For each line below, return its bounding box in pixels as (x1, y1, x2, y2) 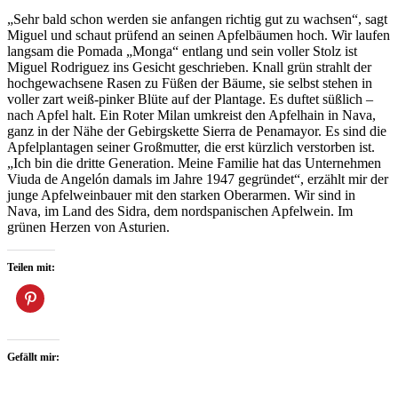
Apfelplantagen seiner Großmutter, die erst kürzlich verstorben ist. (7, 139, 375, 155)
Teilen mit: (7, 261, 55, 275)
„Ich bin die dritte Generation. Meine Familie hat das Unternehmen (7, 155, 381, 171)
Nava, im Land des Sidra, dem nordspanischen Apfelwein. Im (7, 203, 353, 219)
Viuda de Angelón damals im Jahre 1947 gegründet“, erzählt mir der (7, 171, 388, 187)
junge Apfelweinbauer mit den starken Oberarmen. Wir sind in (7, 187, 355, 203)
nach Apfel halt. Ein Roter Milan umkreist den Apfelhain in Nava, (7, 107, 376, 123)
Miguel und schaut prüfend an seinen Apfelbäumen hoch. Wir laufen (7, 28, 390, 44)
